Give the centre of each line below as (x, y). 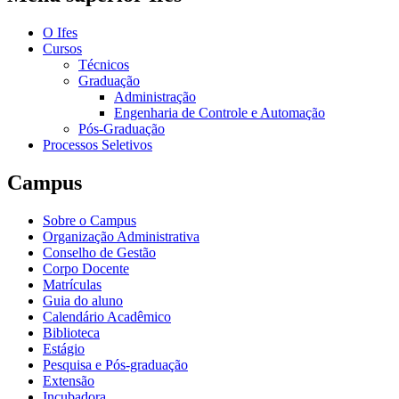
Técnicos (104, 65)
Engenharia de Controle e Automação (220, 113)
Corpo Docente (86, 268)
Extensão (69, 380)
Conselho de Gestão (99, 252)
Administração (155, 97)
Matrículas (72, 284)
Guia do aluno (83, 300)
